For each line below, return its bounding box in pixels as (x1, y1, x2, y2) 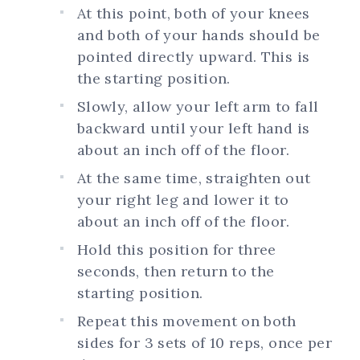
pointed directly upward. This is (77, 47, 310, 66)
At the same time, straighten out (77, 168, 311, 187)
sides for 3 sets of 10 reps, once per (77, 333, 332, 352)
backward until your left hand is (77, 118, 310, 137)
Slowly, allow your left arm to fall (77, 96, 319, 116)
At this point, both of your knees (77, 3, 310, 22)
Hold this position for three (77, 239, 276, 259)
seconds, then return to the (77, 261, 275, 280)
